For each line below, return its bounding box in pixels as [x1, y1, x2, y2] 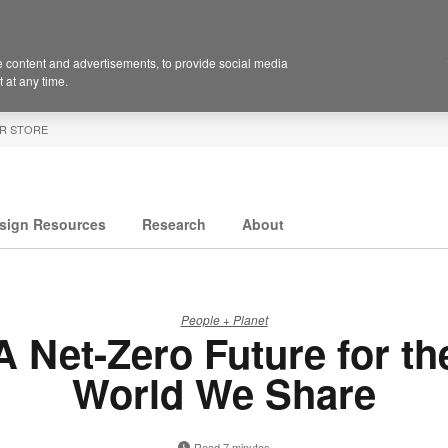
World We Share [72, 364, 376, 422]
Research [142, 214, 206, 235]
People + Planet [180, 311, 268, 329]
